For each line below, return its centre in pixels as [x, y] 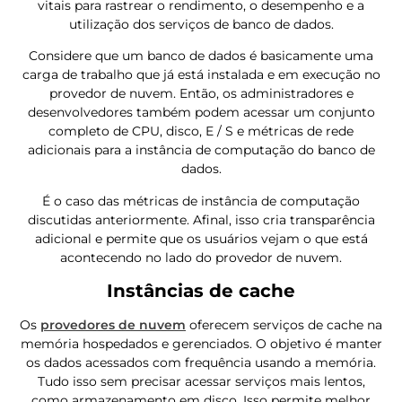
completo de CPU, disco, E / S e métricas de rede [201, 131]
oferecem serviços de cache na [284, 325]
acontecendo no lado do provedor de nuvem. [201, 257]
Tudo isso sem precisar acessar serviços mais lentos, [201, 382]
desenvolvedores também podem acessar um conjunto [201, 113]
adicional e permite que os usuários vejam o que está [201, 238]
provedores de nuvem [113, 325]
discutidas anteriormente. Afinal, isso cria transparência [201, 219]
